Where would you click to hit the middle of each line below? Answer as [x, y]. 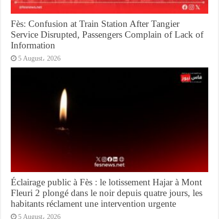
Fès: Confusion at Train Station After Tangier [95, 23]
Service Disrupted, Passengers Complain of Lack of [107, 34]
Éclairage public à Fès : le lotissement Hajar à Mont [107, 182]
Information [33, 45]
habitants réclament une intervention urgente [94, 204]
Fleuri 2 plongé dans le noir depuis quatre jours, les [107, 193]
